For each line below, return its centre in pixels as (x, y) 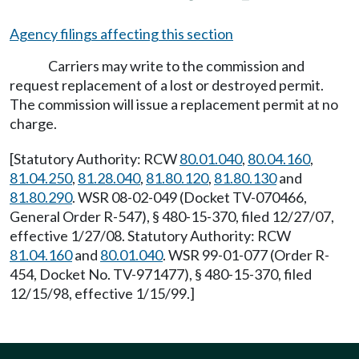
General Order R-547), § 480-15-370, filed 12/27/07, (172, 216)
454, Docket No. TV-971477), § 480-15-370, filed (161, 274)
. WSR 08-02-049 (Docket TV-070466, (190, 197)
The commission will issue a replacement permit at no (174, 104)
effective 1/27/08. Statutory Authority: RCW (150, 236)
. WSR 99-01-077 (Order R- (246, 255)
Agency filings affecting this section (121, 34)
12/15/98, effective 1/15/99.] (102, 293)
